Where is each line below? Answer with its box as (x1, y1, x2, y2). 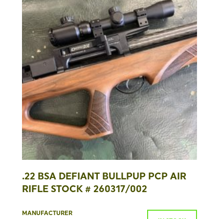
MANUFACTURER (22, 210, 72, 217)
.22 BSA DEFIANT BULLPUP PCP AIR (22, 171, 186, 181)
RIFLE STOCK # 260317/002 (22, 183, 147, 194)
